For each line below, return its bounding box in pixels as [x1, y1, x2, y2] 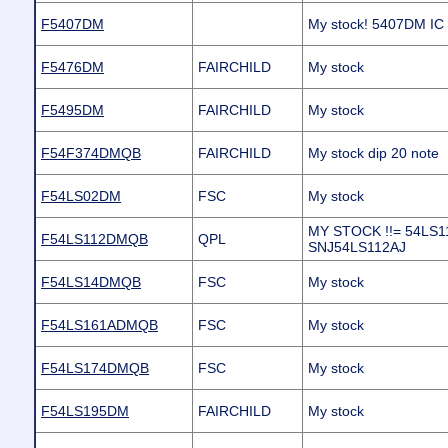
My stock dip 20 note [308, 145, 439, 161]
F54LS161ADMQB [41, 317, 158, 333]
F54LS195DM [41, 403, 129, 419]
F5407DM [41, 16, 104, 32]
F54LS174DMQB [41, 360, 149, 376]
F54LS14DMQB [41, 274, 141, 290]
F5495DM [41, 102, 104, 118]
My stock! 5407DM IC [308, 16, 444, 32]
